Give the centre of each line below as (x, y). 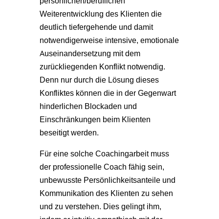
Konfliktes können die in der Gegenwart (108, 93)
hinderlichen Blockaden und (88, 106)
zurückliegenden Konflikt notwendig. (102, 66)
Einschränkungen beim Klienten (95, 119)
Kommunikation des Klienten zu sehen (106, 193)
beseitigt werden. (69, 132)
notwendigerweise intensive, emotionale (109, 40)
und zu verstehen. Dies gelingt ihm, (100, 206)
